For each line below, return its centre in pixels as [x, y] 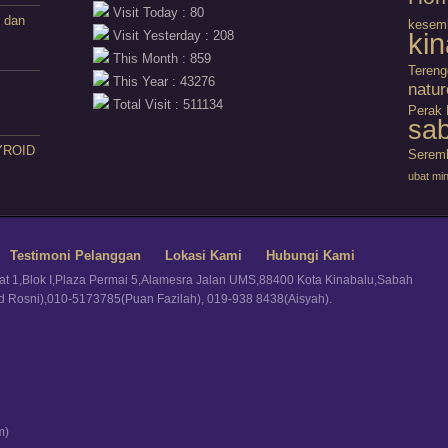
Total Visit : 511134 [166, 104]
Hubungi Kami [310, 255]
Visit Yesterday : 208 [172, 35]
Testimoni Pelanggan [75, 255]
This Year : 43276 [162, 81]
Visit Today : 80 [157, 12]
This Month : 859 [160, 58]
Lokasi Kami [203, 255]
